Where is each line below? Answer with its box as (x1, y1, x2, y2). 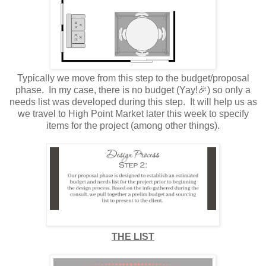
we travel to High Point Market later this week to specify (17, 108, 249, 119)
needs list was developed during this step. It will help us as (9, 96, 257, 107)
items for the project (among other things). (46, 120, 220, 131)
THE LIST (112, 231, 154, 242)
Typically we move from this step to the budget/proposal (17, 72, 249, 83)
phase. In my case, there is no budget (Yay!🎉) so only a (15, 84, 251, 95)
